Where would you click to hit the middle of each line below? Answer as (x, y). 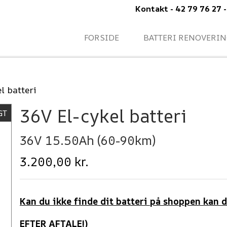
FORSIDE (102, 37)
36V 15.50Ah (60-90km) (88, 140)
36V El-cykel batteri (103, 116)
